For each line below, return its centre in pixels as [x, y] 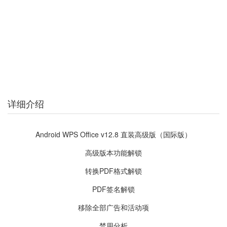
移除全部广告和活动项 [113, 207]
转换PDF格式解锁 [113, 171]
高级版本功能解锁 [113, 153]
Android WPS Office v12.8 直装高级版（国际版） [113, 134]
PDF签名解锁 [113, 189]
